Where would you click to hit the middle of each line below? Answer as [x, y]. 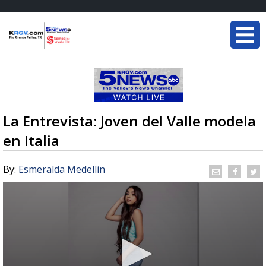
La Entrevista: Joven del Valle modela [129, 121]
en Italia [31, 140]
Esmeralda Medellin [62, 169]
